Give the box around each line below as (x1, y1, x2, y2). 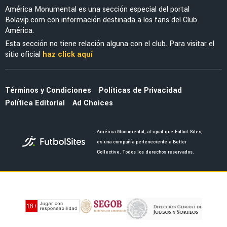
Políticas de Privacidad (99, 85, 182, 96)
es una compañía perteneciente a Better (96, 139, 186, 146)
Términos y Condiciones (5, 85, 91, 96)
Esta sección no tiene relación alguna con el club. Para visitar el (5, 38, 214, 49)
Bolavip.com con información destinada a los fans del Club (5, 14, 197, 25)
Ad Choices (72, 98, 113, 109)
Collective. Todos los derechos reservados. (96, 149, 194, 156)
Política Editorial (5, 98, 65, 109)
